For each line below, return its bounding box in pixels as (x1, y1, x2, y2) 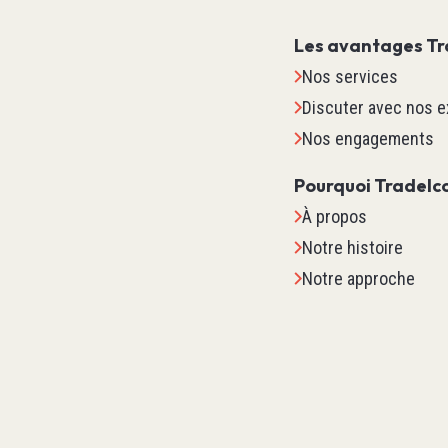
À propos (302, 206, 368, 227)
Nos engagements (302, 128, 435, 149)
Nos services (302, 66, 399, 87)
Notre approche (302, 268, 416, 289)
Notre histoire (302, 237, 404, 258)
